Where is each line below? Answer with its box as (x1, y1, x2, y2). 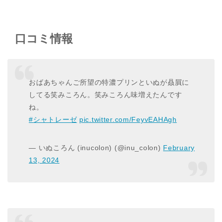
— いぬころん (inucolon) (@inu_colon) (29, 143, 164, 152)
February (163, 143, 195, 152)
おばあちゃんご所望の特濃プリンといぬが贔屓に (29, 78, 190, 86)
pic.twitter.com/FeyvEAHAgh (79, 115, 177, 123)
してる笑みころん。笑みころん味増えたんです (29, 90, 182, 99)
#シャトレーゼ (29, 115, 77, 123)
